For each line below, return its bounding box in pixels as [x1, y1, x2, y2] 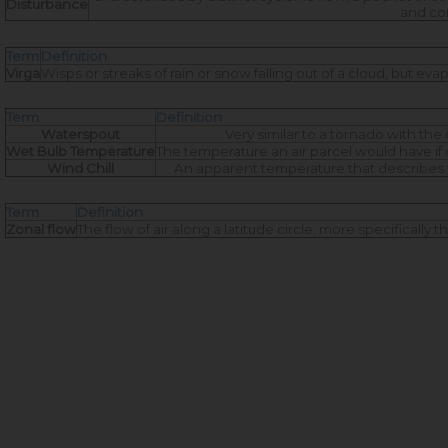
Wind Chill [47, 160, 114, 177]
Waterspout [41, 126, 120, 143]
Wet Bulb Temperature [6, 143, 155, 160]
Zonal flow [6, 221, 76, 238]
